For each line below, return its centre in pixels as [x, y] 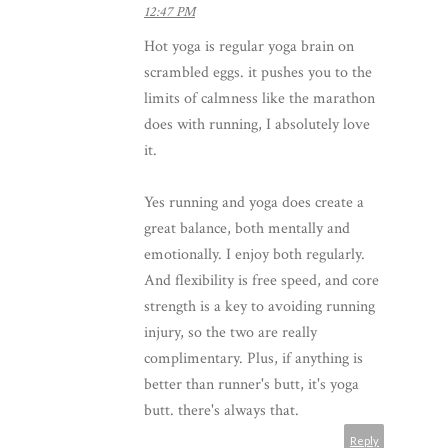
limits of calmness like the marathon [259, 98]
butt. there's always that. [221, 410]
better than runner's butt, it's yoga [251, 384]
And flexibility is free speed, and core [261, 280]
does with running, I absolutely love [257, 124]
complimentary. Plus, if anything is [253, 358]
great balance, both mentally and [247, 228]
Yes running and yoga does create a [254, 202]
